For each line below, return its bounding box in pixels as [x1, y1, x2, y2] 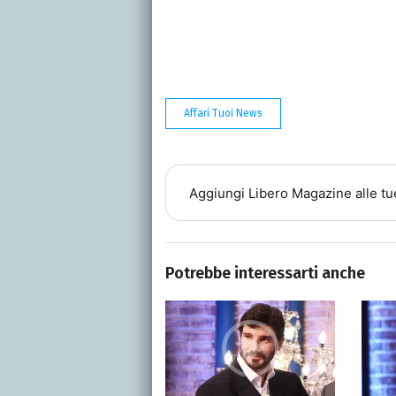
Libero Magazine [247, 184, 352, 202]
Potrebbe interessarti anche [165, 263, 365, 284]
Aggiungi [188, 184, 248, 202]
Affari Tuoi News [184, 107, 263, 120]
